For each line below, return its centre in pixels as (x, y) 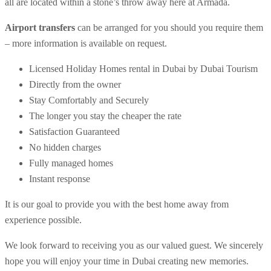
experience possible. (43, 220)
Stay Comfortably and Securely (89, 100)
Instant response (60, 179)
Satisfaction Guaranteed (74, 132)
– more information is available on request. (86, 44)
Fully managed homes (71, 163)
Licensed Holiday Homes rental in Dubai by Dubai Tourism (143, 69)
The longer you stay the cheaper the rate (105, 116)
